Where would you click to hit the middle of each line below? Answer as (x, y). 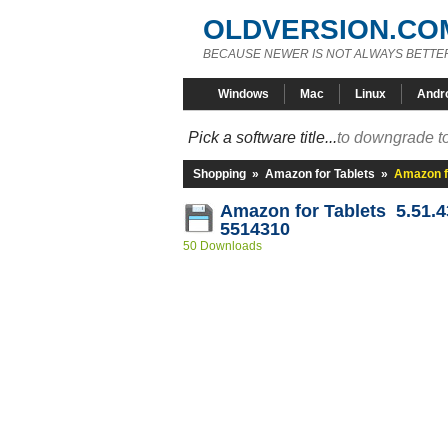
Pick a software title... (262, 137)
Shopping (219, 174)
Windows (243, 94)
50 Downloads (222, 246)
